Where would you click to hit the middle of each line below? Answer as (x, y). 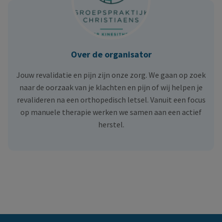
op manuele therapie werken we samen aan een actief (111, 112)
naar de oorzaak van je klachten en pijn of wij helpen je (111, 87)
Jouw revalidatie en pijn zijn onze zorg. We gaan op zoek (111, 75)
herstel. (111, 125)
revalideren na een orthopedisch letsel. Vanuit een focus (111, 100)
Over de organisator (111, 55)
